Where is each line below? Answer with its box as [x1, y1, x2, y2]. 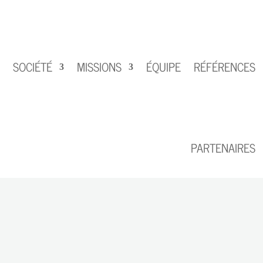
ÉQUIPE [146, 56, 181, 76]
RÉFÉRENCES [193, 56, 255, 76]
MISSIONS [76, 56, 122, 76]
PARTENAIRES [190, 138, 255, 158]
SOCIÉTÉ [12, 56, 52, 76]
